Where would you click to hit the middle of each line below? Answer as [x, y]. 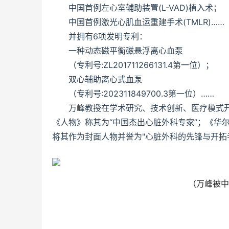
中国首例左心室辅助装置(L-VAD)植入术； [145, 8]
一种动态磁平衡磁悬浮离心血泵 [126, 51]
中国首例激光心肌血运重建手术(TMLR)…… [146, 22]
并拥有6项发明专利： [108, 36]
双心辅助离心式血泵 [105, 79]
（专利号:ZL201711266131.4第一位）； [141, 65]
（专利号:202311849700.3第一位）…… [141, 94]
